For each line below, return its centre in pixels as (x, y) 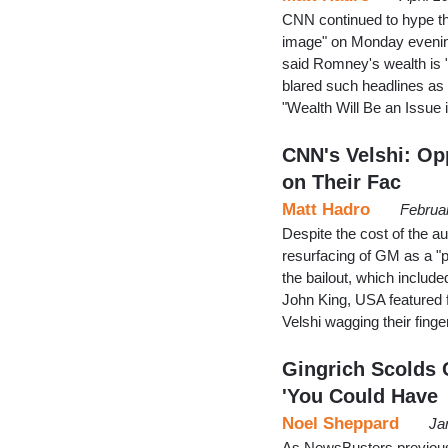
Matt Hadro (326, 209)
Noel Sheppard (340, 423)
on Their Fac (341, 181)
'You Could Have (360, 395)
